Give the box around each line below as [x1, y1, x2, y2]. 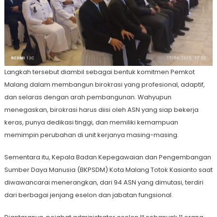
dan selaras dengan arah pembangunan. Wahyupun [4, 92, 171, 102]
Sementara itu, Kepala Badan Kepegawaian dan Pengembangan [4, 152, 211, 162]
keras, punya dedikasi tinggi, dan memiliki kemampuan [4, 117, 178, 127]
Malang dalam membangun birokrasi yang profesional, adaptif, [4, 79, 205, 89]
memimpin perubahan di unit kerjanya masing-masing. [4, 130, 179, 139]
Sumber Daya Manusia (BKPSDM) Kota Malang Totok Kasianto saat [4, 165, 213, 174]
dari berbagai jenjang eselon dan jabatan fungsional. [4, 190, 174, 200]
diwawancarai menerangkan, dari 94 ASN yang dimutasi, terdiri [4, 177, 203, 187]
